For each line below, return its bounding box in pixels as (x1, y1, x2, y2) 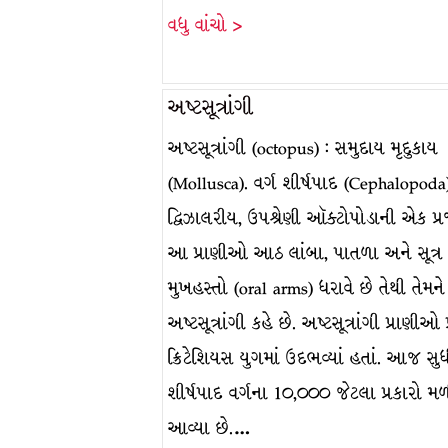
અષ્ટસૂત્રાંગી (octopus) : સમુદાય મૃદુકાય (168, 135, 438, 162)
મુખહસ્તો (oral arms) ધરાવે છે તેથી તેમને (168, 275, 445, 302)
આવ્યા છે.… (168, 415, 251, 442)
